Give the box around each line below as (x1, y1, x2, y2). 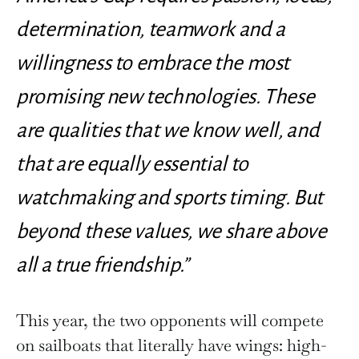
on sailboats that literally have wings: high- (16, 334, 326, 357)
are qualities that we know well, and (16, 119, 320, 143)
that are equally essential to (16, 153, 248, 176)
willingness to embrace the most (16, 52, 290, 75)
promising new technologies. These (16, 86, 315, 109)
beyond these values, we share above (16, 220, 327, 244)
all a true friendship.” (16, 254, 196, 277)
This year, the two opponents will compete (16, 309, 324, 332)
